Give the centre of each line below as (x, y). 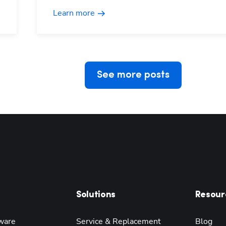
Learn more (74, 13)
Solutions (96, 195)
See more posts (133, 75)
